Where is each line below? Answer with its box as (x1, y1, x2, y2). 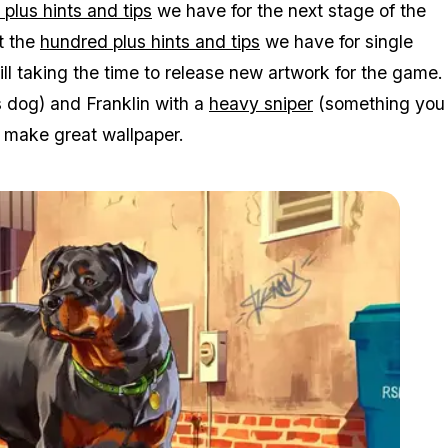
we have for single (260, 30, 413, 52)
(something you (313, 92, 445, 114)
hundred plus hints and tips (40, 30, 260, 52)
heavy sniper (209, 92, 313, 114)
